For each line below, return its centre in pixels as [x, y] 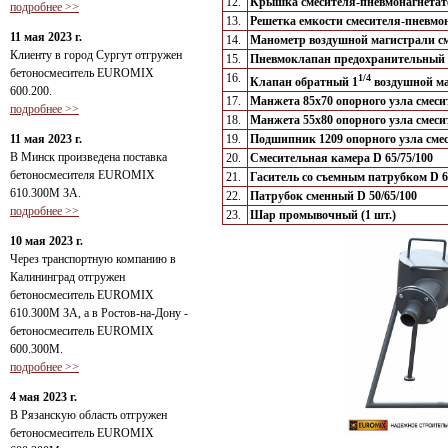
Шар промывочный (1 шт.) [323, 215]
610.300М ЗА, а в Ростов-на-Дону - [99, 313]
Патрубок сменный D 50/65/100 [333, 196]
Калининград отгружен [67, 277]
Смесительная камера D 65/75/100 [341, 158]
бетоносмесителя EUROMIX [82, 175]
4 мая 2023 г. [43, 397]
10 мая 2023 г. [46, 241]
